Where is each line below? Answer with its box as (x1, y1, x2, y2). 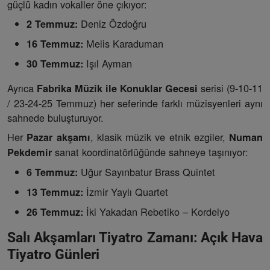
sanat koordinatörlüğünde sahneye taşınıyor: (52, 145, 248, 160)
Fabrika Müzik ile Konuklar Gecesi (37, 81, 198, 96)
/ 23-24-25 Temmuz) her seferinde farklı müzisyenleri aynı (7, 96, 263, 111)
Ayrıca (7, 81, 37, 96)
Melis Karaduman (83, 36, 163, 51)
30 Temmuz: (27, 57, 83, 71)
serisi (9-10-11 (198, 81, 263, 96)
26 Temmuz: (27, 205, 83, 219)
